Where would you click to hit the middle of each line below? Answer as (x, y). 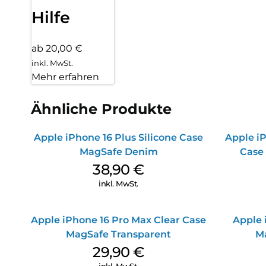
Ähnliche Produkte (101, 109)
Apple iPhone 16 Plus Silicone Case (118, 137)
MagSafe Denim (118, 151)
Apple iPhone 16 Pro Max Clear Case (118, 220)
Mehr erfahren (65, 77)
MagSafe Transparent (118, 234)
